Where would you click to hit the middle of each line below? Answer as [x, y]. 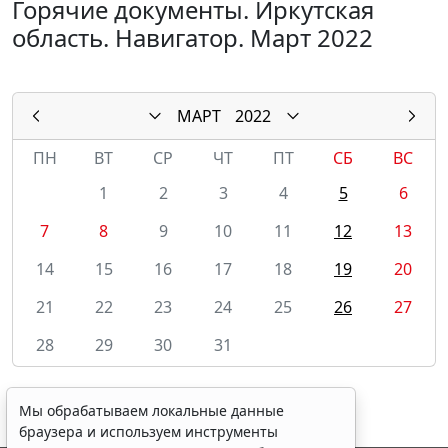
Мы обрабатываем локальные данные [151, 410]
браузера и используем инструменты [148, 431]
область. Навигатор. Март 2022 [192, 37]
